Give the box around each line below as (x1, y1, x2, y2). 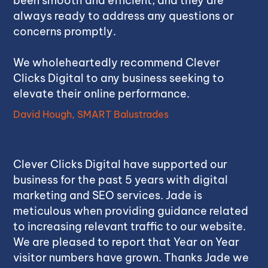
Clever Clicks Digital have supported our (13, 157, 228, 171)
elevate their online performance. (13, 87, 190, 100)
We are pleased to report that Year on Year (13, 235, 240, 249)
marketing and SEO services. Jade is (13, 188, 203, 202)
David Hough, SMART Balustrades (13, 108, 169, 120)
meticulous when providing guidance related (13, 204, 249, 218)
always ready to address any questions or (13, 9, 234, 23)
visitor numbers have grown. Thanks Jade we (13, 251, 249, 264)
